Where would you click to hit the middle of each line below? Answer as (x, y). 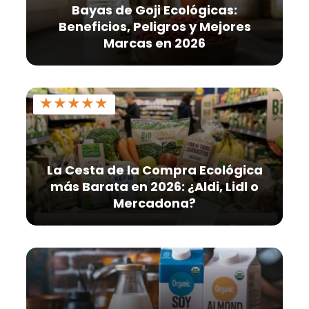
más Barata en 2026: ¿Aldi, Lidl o (154, 186)
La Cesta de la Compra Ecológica (154, 170)
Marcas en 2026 (154, 43)
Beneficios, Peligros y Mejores (154, 26)
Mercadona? (154, 203)
